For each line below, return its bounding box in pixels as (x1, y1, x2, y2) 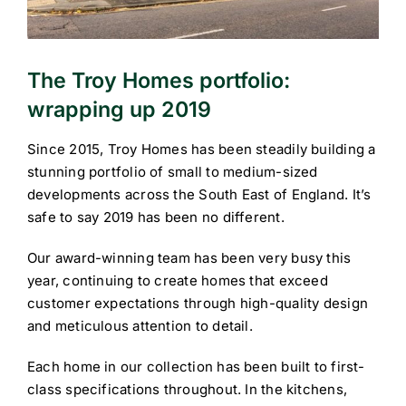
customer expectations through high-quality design (26, 295, 369, 313)
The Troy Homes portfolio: (27, 66, 290, 93)
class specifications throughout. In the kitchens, (26, 381, 348, 399)
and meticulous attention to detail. (26, 317, 253, 335)
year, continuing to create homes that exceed (26, 272, 328, 290)
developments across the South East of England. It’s (26, 186, 372, 204)
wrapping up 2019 (27, 95, 211, 122)
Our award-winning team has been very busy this (26, 249, 352, 267)
